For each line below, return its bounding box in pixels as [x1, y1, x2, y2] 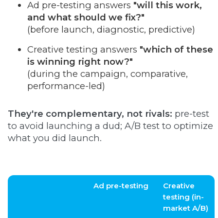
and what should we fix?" [27, 12, 145, 23]
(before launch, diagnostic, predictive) [27, 24, 195, 35]
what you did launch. [8, 132, 102, 144]
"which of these [140, 44, 213, 55]
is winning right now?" [27, 56, 133, 67]
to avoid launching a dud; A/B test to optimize [8, 120, 213, 131]
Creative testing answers [27, 44, 140, 55]
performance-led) [27, 80, 105, 91]
